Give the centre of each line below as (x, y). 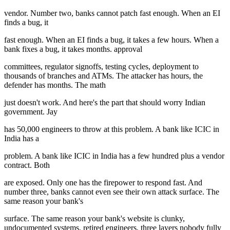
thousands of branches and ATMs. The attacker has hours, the (103, 76)
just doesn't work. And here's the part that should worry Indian (105, 103)
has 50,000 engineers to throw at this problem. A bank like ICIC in (112, 129)
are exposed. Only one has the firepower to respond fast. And (103, 183)
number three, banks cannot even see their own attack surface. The (112, 192)
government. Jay (31, 112)
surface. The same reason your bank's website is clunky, (94, 219)
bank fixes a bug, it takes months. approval (73, 49)
